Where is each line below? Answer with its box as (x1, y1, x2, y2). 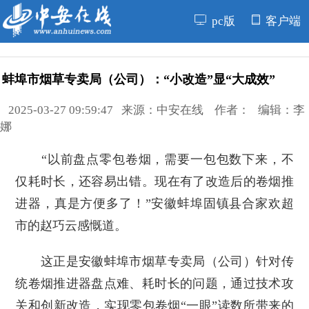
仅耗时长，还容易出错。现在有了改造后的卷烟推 (15, 175, 294, 189)
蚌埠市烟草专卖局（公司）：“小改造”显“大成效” (2, 72, 275, 87)
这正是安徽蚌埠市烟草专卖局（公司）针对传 (15, 255, 294, 269)
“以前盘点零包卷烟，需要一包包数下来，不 (15, 152, 294, 167)
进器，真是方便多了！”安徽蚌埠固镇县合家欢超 (15, 197, 294, 211)
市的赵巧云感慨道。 (15, 219, 128, 233)
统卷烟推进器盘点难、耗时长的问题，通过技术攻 (15, 277, 294, 291)
